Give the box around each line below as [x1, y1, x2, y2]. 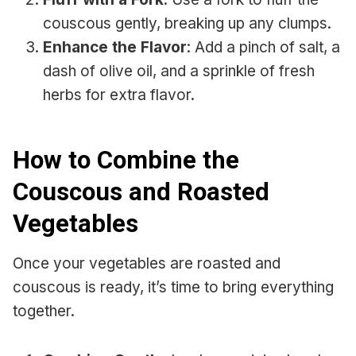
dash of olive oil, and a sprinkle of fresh [43, 62, 315, 81]
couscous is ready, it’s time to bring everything [13, 278, 334, 297]
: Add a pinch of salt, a [187, 38, 340, 57]
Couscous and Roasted [13, 176, 269, 207]
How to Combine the [13, 145, 239, 175]
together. [13, 302, 75, 321]
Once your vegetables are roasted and [13, 254, 281, 273]
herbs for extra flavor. [43, 86, 195, 105]
